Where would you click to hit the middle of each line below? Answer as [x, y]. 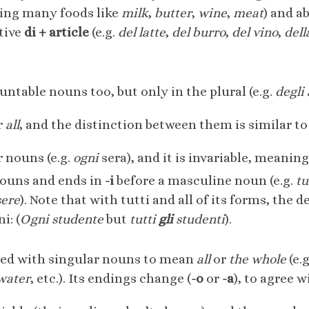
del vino [255, 32]
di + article [57, 32]
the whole [258, 259]
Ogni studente [62, 219]
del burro [199, 32]
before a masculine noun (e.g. [205, 181]
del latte [142, 32]
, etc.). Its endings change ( [111, 279]
